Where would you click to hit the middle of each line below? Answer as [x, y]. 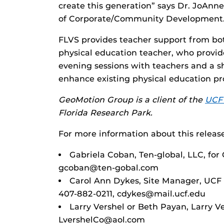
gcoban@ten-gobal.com [108, 168]
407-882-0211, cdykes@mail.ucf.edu [132, 194]
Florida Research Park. [105, 113]
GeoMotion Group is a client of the [132, 100]
